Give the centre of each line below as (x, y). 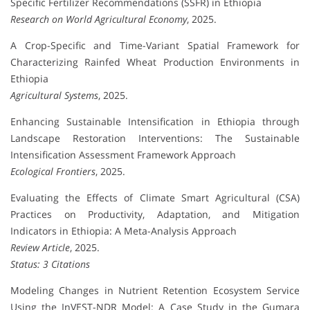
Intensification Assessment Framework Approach (123, 155)
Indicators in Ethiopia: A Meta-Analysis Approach (124, 231)
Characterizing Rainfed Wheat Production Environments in (155, 62)
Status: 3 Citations (50, 264)
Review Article (40, 248)
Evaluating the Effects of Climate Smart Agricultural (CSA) (155, 198)
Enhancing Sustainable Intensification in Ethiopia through (155, 122)
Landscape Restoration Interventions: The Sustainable (155, 138)
